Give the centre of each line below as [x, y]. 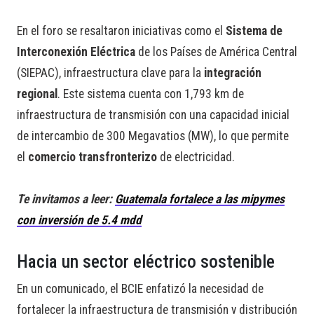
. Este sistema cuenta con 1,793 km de [151, 94]
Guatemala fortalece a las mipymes [200, 199]
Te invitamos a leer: [66, 199]
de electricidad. [196, 157]
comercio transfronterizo [93, 157]
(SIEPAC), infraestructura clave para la [110, 73]
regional [37, 94]
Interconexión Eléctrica [76, 52]
